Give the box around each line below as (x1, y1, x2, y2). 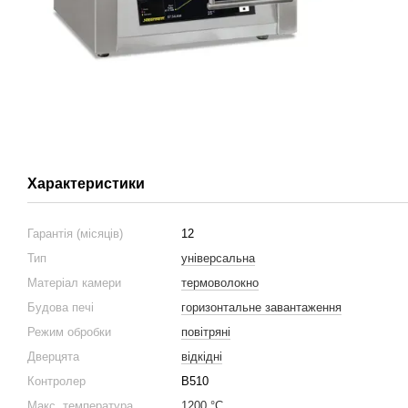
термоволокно (181, 276, 259, 291)
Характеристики (27, 176, 145, 192)
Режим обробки (27, 325, 111, 340)
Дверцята (27, 350, 79, 364)
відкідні (181, 350, 222, 364)
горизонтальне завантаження (181, 301, 342, 315)
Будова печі (27, 301, 94, 315)
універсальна (181, 251, 255, 266)
